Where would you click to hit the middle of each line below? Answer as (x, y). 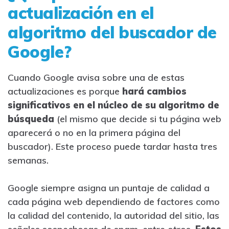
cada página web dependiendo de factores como (114, 202)
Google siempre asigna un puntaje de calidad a (109, 188)
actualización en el (81, 13)
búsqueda (31, 119)
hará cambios (154, 91)
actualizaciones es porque (65, 91)
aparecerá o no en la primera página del (94, 133)
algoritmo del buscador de (112, 32)
